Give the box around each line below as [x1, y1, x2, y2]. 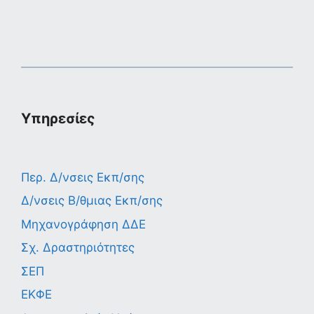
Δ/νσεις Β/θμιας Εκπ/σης [21, 193, 163, 208]
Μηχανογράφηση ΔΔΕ [21, 217, 146, 231]
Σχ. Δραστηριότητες [21, 240, 135, 255]
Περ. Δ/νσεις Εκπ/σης [21, 170, 144, 184]
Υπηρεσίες [21, 109, 95, 127]
